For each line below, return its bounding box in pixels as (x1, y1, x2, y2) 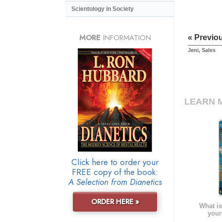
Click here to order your (71, 156, 159, 168)
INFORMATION (100, 32, 151, 43)
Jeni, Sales (188, 47, 216, 54)
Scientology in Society (71, 5, 134, 13)
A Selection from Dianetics (68, 175, 162, 188)
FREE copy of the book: (72, 166, 158, 178)
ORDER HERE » (91, 196, 139, 207)
